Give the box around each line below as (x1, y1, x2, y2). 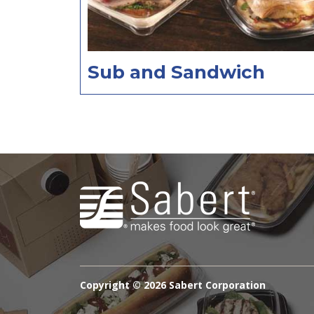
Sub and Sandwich (88, 61, 265, 84)
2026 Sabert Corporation (144, 278, 266, 292)
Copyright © (80, 278, 144, 292)
